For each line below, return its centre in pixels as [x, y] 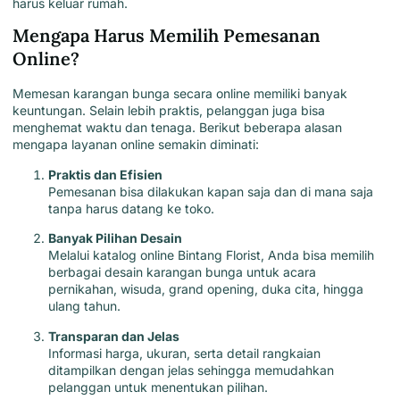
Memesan [43, 94]
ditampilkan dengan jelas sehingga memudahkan [191, 370]
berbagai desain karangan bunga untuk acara [182, 272]
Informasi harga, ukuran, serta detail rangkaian [184, 353]
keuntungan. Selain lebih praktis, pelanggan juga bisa [169, 111]
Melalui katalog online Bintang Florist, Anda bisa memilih [211, 255]
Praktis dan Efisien [105, 174]
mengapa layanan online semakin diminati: [136, 145]
